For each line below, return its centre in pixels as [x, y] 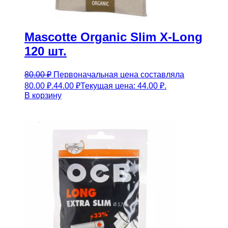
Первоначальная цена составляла [119, 74]
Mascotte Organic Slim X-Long [113, 37]
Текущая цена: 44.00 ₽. [123, 85]
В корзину [43, 95]
